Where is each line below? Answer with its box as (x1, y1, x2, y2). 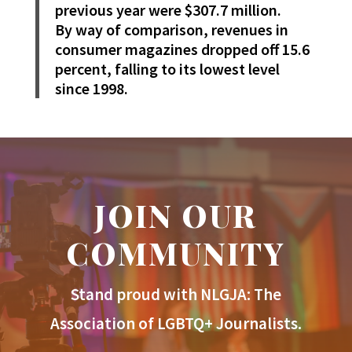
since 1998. (54, 79, 128, 99)
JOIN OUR (94, 194, 258, 236)
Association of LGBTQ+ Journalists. (49, 313, 302, 335)
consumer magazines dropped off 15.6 (54, 39, 310, 60)
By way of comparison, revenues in (54, 20, 288, 40)
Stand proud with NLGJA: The (70, 284, 281, 306)
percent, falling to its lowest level (54, 59, 280, 79)
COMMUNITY (66, 232, 286, 274)
